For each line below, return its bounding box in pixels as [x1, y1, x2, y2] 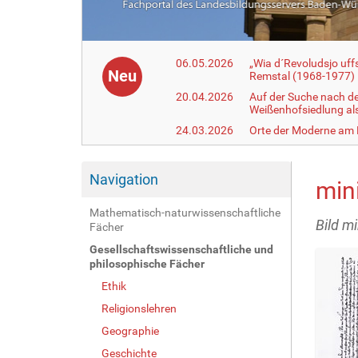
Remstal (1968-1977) [249, 69, 356, 82]
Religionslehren [101, 301, 177, 315]
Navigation [89, 170, 158, 188]
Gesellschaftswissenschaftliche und [89, 242, 273, 256]
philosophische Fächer [89, 257, 205, 270]
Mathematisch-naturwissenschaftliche [89, 205, 280, 219]
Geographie [101, 324, 159, 337]
